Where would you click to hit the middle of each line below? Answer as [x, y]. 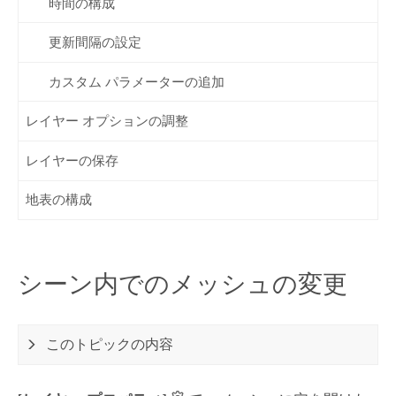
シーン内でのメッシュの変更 [182, 284]
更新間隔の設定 [95, 43]
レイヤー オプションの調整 [107, 122]
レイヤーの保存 [72, 160]
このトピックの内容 [110, 344]
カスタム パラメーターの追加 [136, 82]
